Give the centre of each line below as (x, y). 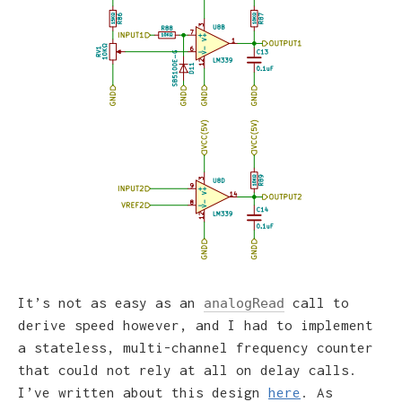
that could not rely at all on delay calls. (188, 369)
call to (317, 302)
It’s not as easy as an (111, 302)
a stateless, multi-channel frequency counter (196, 347)
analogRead (244, 303)
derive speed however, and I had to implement (196, 324)
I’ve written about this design (143, 392)
